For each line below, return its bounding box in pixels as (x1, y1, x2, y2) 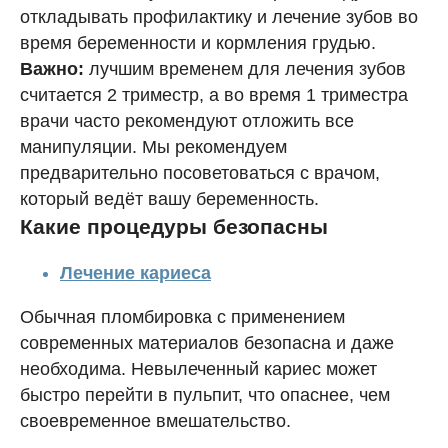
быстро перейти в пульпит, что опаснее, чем (20, 385, 390, 405)
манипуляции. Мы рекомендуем (20, 137, 287, 157)
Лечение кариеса (60, 263, 211, 283)
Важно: (20, 59, 84, 79)
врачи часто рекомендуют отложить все (20, 111, 354, 131)
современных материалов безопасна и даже (20, 333, 394, 353)
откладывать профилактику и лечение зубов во (20, 7, 418, 27)
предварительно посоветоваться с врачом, (20, 163, 380, 183)
